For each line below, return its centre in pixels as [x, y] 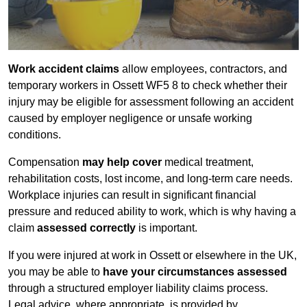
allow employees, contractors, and [203, 69]
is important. [167, 228]
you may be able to [56, 272]
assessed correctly [86, 228]
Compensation [45, 162]
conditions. [35, 135]
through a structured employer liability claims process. [138, 288]
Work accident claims [64, 69]
